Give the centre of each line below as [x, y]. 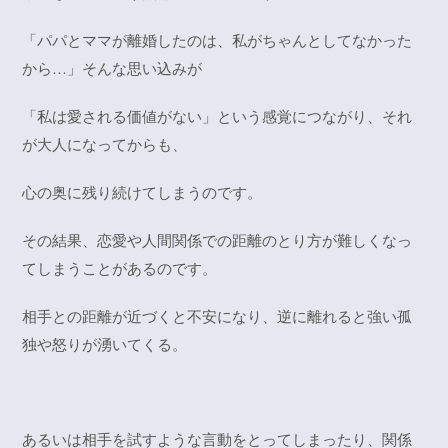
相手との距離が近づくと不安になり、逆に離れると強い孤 [217, 316]
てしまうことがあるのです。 [120, 268]
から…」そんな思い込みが [112, 68]
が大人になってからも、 [105, 144]
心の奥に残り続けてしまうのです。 [142, 192]
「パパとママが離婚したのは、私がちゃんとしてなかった [217, 40]
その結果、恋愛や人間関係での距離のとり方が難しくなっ [217, 240]
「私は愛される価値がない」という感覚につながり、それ [217, 116]
